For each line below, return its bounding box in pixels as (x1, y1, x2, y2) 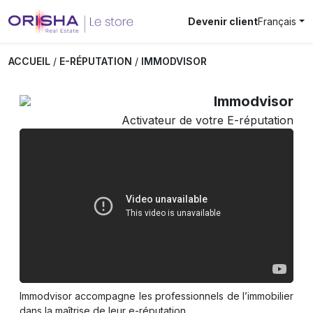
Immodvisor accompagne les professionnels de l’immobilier (20, 289, 293, 302)
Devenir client (188, 15, 259, 27)
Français (258, 15, 297, 27)
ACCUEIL (8, 55, 50, 67)
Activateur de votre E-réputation (122, 113, 293, 127)
